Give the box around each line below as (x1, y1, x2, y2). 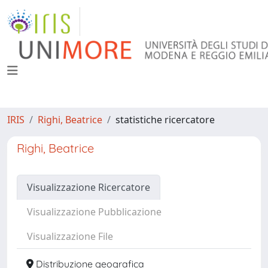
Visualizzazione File (27, 230, 113, 243)
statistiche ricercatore (115, 113, 215, 126)
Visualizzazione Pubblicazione (27, 205, 162, 218)
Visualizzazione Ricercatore (27, 181, 150, 194)
